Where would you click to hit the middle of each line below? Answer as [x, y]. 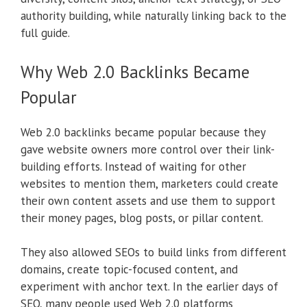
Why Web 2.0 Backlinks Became [135, 72]
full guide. [45, 33]
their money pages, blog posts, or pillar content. [142, 218]
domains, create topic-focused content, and [129, 270]
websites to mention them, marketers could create [149, 183]
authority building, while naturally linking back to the [153, 16]
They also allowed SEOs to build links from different [153, 253]
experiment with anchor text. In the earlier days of [149, 287]
